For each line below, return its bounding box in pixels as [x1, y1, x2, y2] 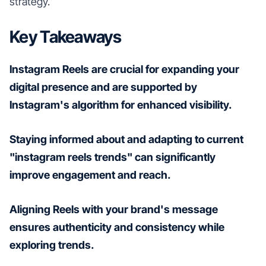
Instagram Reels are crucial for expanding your [9, 62, 239, 75]
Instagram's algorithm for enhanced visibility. [9, 98, 232, 111]
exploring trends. [9, 238, 94, 251]
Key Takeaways [9, 26, 121, 47]
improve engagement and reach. [9, 168, 170, 181]
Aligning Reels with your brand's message [9, 202, 218, 216]
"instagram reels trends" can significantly [9, 150, 216, 163]
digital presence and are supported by [9, 80, 197, 93]
